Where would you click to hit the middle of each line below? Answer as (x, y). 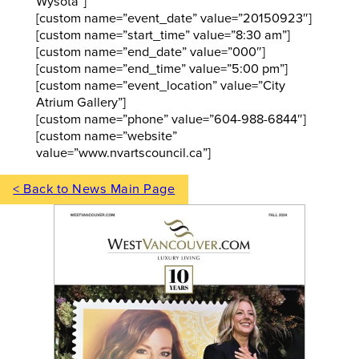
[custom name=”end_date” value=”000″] (150, 52)
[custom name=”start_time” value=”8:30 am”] (163, 35)
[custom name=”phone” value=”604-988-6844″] (171, 119)
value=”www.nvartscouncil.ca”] (123, 153)
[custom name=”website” (106, 136)
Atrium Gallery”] (81, 102)
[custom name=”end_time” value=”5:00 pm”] (161, 69)
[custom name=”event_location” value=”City (160, 85)
